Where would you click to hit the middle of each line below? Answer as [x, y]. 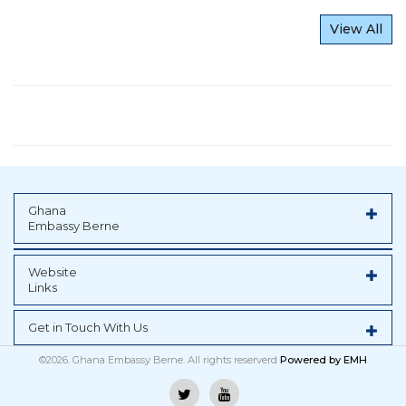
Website [53, 271]
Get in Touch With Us [88, 327]
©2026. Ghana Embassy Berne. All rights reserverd [159, 359]
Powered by [312, 359]
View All [356, 29]
